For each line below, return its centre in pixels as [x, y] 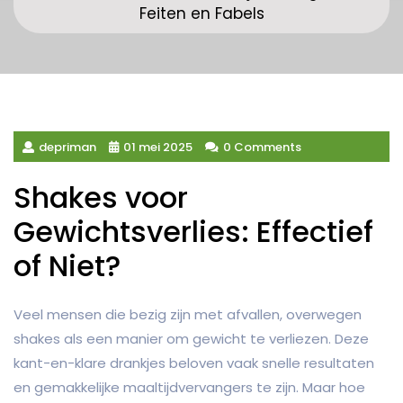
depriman [67, 147]
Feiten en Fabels [201, 13]
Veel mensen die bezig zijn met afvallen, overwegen [188, 315]
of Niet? [67, 266]
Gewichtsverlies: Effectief [193, 232]
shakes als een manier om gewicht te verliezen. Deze [191, 339]
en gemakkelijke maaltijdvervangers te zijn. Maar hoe [189, 388]
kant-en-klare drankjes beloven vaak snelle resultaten [194, 363]
